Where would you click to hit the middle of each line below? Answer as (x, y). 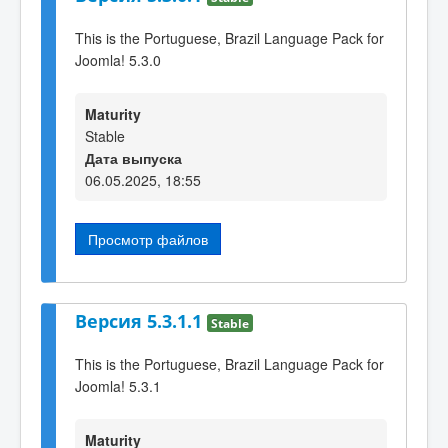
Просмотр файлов (148, 238)
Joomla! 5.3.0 (118, 59)
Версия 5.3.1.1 (141, 321)
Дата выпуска (133, 157)
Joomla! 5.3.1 (118, 385)
